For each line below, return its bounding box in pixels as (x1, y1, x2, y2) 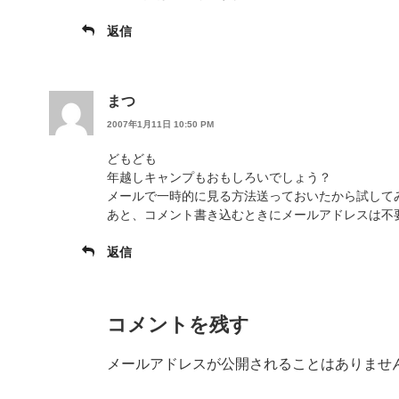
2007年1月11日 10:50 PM (107, 119, 214, 130)
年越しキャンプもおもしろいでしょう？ (107, 170, 331, 185)
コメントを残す (107, 313, 249, 337)
